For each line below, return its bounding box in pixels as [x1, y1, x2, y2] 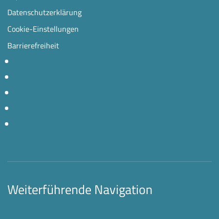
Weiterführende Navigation [7, 179, 153, 199]
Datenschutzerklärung [7, 6, 82, 18]
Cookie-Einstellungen [7, 22, 79, 35]
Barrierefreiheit [7, 39, 59, 51]
